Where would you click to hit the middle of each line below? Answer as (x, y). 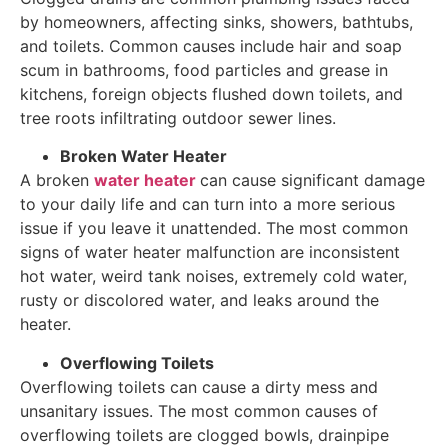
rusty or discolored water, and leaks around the (199, 300)
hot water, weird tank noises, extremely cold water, (213, 276)
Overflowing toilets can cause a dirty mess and (199, 386)
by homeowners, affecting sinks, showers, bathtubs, (216, 21)
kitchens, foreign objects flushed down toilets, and (211, 93)
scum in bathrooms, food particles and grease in (204, 69)
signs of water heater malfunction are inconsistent (210, 252)
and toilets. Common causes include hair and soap (211, 45)
